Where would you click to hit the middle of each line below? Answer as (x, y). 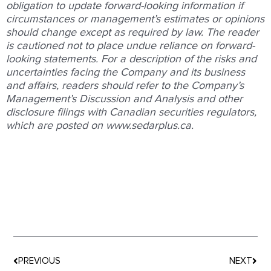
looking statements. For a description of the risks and (131, 59)
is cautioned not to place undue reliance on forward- (130, 46)
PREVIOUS (40, 261)
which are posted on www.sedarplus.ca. (100, 126)
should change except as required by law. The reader (132, 32)
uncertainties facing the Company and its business (126, 72)
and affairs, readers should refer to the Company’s (125, 86)
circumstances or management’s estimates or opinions (135, 19)
